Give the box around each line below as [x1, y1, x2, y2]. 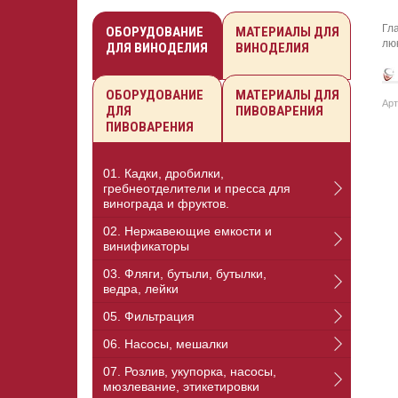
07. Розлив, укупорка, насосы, [103, 364, 276, 379]
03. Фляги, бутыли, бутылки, [103, 267, 267, 282]
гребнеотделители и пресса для [103, 181, 291, 196]
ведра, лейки [103, 282, 179, 297]
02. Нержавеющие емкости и [103, 224, 272, 239]
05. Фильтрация [103, 309, 195, 324]
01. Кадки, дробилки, [103, 166, 224, 181]
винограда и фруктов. [103, 196, 229, 211]
